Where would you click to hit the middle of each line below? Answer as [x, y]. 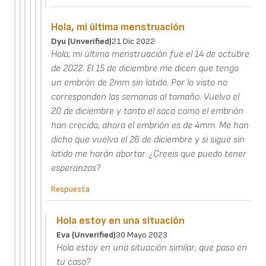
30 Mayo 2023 [142, 235]
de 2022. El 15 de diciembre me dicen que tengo [145, 69]
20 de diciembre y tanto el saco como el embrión [148, 112]
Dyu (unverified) [82, 42]
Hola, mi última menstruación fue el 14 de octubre [151, 55]
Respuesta [71, 189]
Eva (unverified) [86, 235]
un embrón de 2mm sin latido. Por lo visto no [140, 83]
